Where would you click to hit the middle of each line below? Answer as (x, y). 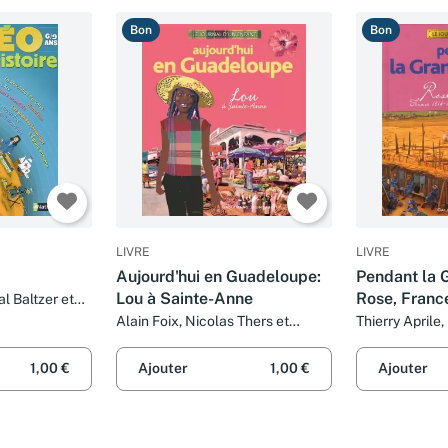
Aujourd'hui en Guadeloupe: (218, 277)
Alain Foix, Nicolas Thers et (202, 321)
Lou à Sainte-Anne (184, 299)
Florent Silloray (164, 340)
